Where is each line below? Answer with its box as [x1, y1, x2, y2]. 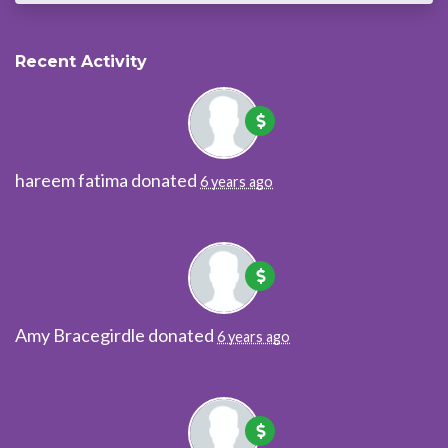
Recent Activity [15, 51, 147, 72]
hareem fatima [15, 169, 128, 192]
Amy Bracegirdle [15, 324, 145, 347]
